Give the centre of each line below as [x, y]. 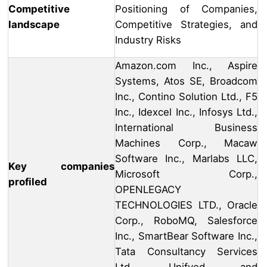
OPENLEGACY [148, 190]
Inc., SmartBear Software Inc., [186, 236]
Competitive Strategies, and [186, 25]
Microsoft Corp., [186, 174]
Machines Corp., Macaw [186, 143]
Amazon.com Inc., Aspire [186, 66]
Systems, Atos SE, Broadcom [186, 81]
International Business [186, 128]
